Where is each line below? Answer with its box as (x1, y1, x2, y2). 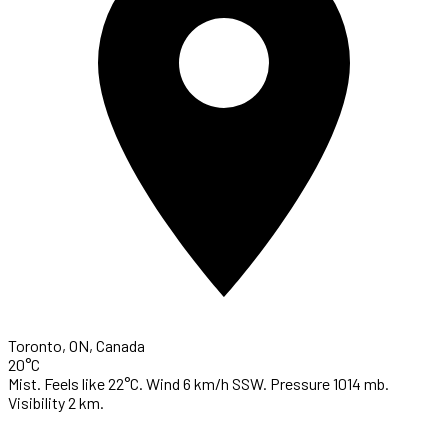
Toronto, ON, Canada (8, 336, 145, 356)
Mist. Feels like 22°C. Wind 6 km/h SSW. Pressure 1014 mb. (8, 374, 389, 394)
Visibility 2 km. (8, 393, 104, 413)
